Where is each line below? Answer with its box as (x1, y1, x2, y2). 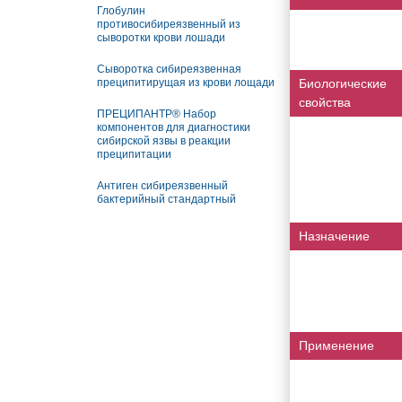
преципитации (96, 148, 171, 161)
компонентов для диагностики (96, 121, 250, 134)
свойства (298, 95, 351, 109)
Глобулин (96, 4, 145, 17)
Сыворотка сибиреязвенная (96, 63, 241, 75)
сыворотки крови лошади (96, 31, 225, 44)
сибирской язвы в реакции (96, 135, 231, 147)
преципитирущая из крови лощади (96, 76, 275, 89)
